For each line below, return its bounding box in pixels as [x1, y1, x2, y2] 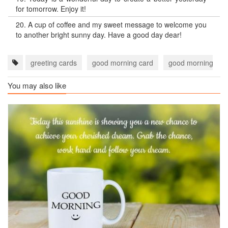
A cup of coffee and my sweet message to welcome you [28, 19, 207, 30]
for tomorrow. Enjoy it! [16, 4, 86, 14]
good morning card [92, 58, 153, 68]
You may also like [8, 80, 66, 91]
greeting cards [31, 58, 77, 68]
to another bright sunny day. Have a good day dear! [16, 30, 182, 40]
